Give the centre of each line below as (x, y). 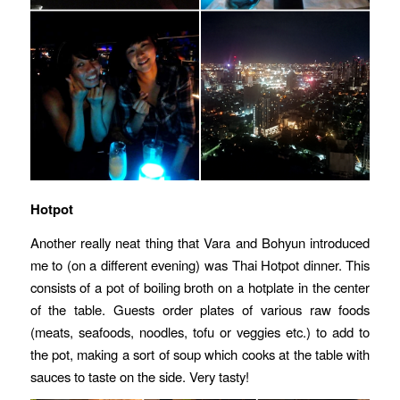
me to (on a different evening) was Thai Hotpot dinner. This (200, 265)
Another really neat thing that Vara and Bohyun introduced (200, 243)
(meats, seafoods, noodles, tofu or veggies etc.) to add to (200, 332)
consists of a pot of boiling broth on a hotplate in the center (200, 287)
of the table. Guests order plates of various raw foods (200, 310)
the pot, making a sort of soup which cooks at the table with (200, 354)
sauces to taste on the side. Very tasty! (139, 377)
